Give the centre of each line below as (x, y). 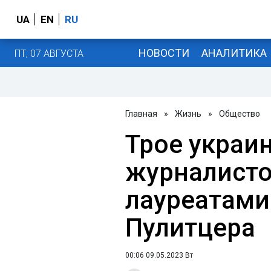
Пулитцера (190, 228)
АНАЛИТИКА (234, 53)
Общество (240, 114)
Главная (141, 114)
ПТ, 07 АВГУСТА (49, 53)
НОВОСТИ (164, 53)
